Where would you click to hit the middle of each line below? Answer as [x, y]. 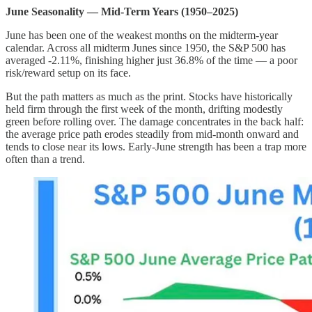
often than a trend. [45, 159]
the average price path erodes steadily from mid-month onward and [152, 134]
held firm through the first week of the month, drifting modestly [144, 109]
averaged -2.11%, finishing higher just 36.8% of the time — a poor [151, 60]
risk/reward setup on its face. [68, 72]
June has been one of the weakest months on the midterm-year [142, 35]
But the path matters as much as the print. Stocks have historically [149, 96]
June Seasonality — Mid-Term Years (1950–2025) [122, 11]
